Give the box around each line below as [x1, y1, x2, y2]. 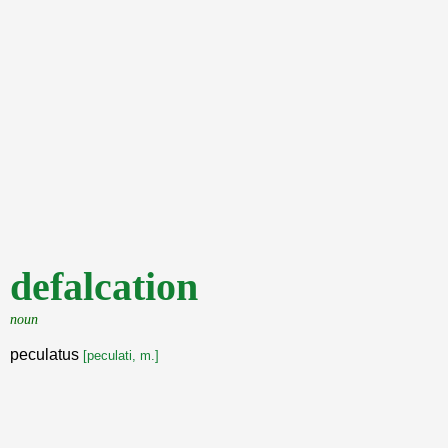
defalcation [10, 264, 198, 309]
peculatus [10, 346, 83, 363]
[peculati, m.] [83, 348, 159, 363]
